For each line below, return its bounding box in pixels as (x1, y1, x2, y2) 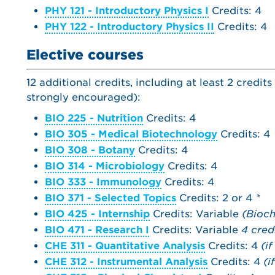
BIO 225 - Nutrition (45, 112, 143, 124)
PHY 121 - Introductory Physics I (45, 5, 209, 17)
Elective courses (26, 47, 144, 63)
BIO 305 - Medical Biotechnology (45, 128, 217, 140)
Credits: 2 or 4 (176, 192, 255, 204)
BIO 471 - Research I (45, 224, 149, 236)
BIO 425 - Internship (45, 208, 150, 220)
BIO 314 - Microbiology (45, 160, 165, 172)
